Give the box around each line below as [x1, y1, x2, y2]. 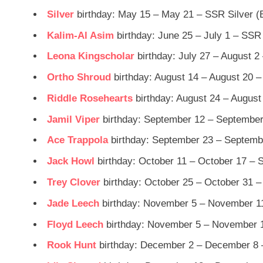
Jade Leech [47, 197, 99, 209]
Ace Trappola [47, 134, 108, 146]
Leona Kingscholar [47, 50, 134, 62]
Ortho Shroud [47, 72, 111, 83]
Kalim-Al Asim [47, 29, 114, 41]
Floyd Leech [47, 218, 103, 230]
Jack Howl [47, 156, 95, 167]
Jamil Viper [47, 113, 100, 125]
